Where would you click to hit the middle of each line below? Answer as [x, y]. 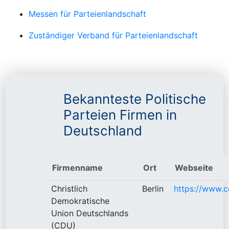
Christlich [69, 188]
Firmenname [77, 167]
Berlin [153, 188]
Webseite [194, 167]
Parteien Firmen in [120, 114]
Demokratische [80, 201]
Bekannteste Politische [135, 99]
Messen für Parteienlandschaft [87, 14]
